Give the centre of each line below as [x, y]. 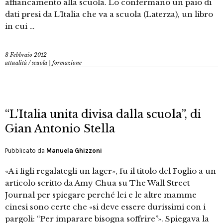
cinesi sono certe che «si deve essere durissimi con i [105, 207]
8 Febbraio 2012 [26, 55]
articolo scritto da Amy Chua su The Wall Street [97, 183]
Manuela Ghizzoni [74, 151]
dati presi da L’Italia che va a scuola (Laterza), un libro [109, 14]
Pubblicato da [26, 151]
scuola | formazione [57, 63]
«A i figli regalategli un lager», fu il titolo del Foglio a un [111, 171]
